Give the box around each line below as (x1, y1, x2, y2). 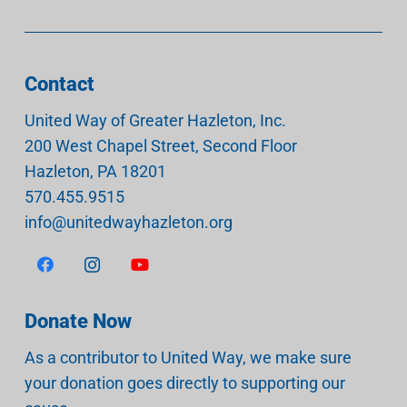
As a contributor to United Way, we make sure (25, 348, 352, 368)
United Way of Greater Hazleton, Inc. (25, 110, 286, 130)
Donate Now (25, 309, 132, 333)
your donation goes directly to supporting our (25, 373, 345, 393)
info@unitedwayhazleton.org (25, 212, 233, 232)
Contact (25, 72, 94, 95)
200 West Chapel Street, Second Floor (25, 135, 297, 155)
